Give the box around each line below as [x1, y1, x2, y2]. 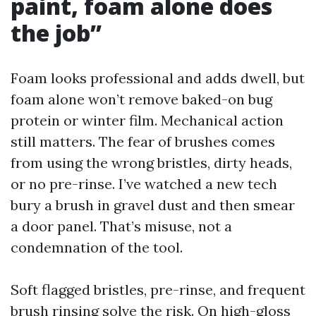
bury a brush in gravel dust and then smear [11, 196, 295, 214]
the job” [11, 18, 102, 48]
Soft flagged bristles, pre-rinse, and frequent [11, 281, 305, 298]
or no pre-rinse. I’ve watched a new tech [11, 175, 277, 193]
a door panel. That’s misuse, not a [11, 217, 232, 235]
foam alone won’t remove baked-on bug [11, 90, 272, 108]
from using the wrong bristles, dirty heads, [11, 154, 292, 171]
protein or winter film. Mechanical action [11, 111, 284, 129]
